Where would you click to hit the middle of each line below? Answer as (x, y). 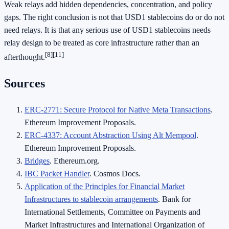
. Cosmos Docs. (115, 174)
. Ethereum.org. (75, 161)
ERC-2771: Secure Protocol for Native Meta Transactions (118, 110)
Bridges (37, 161)
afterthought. (25, 57)
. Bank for (174, 199)
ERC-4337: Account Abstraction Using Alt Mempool (110, 135)
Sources (25, 84)
